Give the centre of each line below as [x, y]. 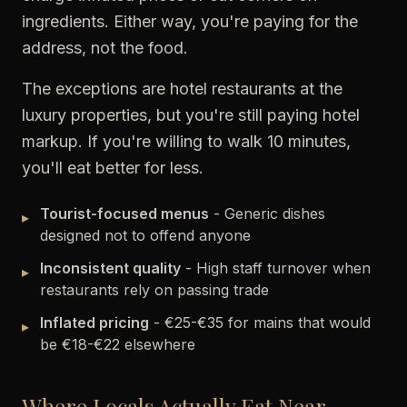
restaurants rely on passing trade [154, 290]
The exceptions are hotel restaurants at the [182, 89]
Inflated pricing [94, 323]
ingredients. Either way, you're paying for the [190, 21]
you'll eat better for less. [113, 168]
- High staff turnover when [276, 268]
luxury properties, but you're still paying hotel [191, 115]
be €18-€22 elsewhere [118, 344]
